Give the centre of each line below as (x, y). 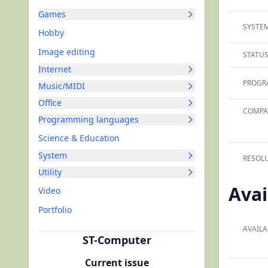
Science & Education (79, 138)
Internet (55, 69)
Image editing (67, 52)
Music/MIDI (62, 86)
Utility (50, 172)
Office (50, 103)
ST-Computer (117, 240)
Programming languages (89, 119)
